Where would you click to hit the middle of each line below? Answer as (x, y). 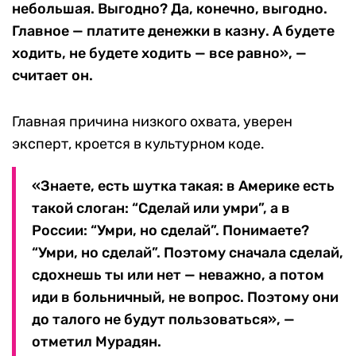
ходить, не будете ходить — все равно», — (159, 54)
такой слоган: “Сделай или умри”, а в (161, 209)
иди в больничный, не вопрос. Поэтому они (185, 298)
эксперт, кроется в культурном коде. (138, 144)
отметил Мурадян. (97, 342)
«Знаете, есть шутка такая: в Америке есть (183, 186)
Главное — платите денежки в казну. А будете (173, 31)
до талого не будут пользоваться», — (163, 320)
